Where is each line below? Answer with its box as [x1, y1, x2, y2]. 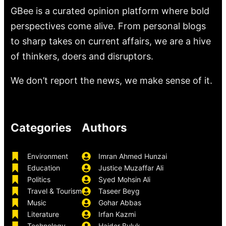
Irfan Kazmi [98, 210, 136, 219]
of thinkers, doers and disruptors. [11, 51, 154, 62]
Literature [27, 210, 60, 219]
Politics [27, 175, 51, 184]
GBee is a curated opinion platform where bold [11, 6, 210, 17]
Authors [82, 121, 128, 135]
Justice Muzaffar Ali [98, 163, 164, 173]
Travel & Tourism [27, 187, 82, 196]
